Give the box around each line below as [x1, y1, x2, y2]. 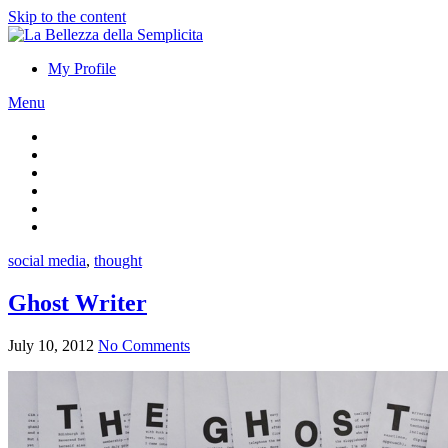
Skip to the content [8, 8, 126, 25]
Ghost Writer [8, 289, 147, 316]
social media [8, 252, 86, 269]
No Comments [98, 336, 190, 354]
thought [94, 252, 142, 269]
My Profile [48, 60, 116, 77]
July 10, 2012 [8, 336, 94, 354]
